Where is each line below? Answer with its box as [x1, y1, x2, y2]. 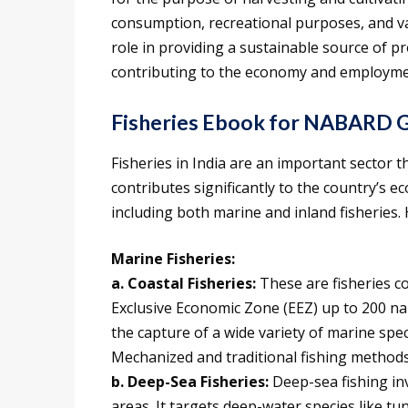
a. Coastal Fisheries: [111, 273, 260, 294]
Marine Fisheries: [111, 249, 235, 270]
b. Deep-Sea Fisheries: [111, 372, 269, 393]
